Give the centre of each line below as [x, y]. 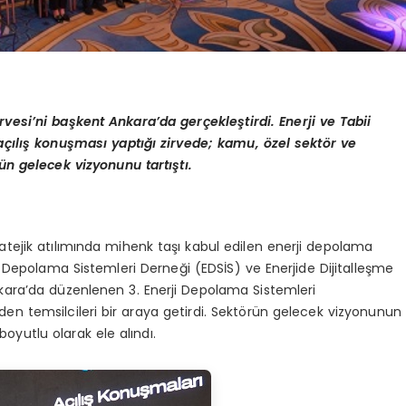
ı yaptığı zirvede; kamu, [184, 144]
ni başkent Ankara [96, 122]
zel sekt [297, 144]
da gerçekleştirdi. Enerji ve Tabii [266, 122]
